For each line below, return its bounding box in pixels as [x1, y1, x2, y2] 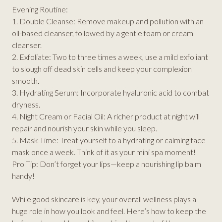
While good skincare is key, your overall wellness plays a [12, 194, 196, 204]
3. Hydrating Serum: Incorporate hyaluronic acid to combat [12, 88, 209, 98]
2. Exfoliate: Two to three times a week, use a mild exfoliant [12, 52, 208, 62]
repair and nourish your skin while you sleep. [12, 123, 157, 133]
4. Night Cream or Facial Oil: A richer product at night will [12, 111, 200, 121]
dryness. [12, 100, 40, 110]
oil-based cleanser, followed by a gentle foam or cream [12, 28, 193, 38]
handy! [12, 171, 35, 181]
